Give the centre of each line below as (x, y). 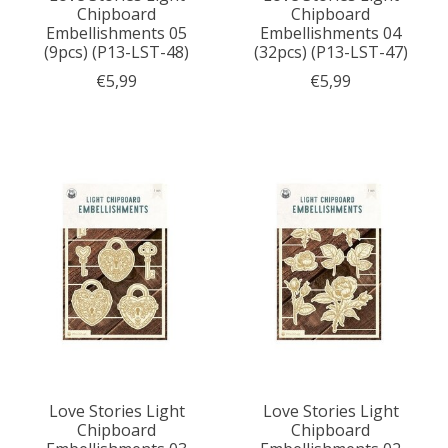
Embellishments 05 (117, 33)
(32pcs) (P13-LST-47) (330, 52)
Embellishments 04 (331, 33)
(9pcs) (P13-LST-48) (117, 52)
